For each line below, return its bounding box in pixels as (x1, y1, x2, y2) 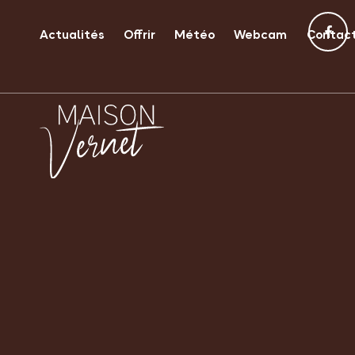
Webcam (234, 25, 288, 44)
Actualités (40, 25, 105, 44)
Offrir (124, 25, 156, 44)
